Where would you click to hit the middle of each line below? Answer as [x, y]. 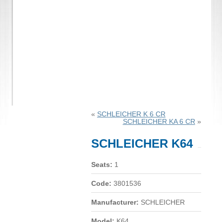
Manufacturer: [115, 202]
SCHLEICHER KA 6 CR [159, 121]
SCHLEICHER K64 [142, 143]
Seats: [102, 165]
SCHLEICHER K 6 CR [131, 114]
